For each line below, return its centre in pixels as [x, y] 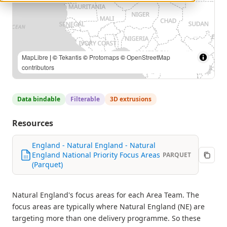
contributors [38, 67]
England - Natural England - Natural [94, 145]
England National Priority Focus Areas [96, 155]
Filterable [85, 99]
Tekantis [70, 57]
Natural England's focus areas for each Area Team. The [106, 195]
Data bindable [39, 99]
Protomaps [104, 57]
